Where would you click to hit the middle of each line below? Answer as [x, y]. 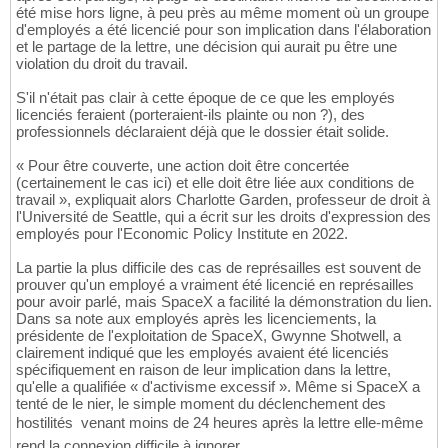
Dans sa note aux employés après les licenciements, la [196, 319]
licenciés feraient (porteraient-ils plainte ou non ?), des [190, 115]
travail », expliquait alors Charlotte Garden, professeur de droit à [223, 200]
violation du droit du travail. [102, 64]
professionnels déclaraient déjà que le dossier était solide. [202, 132]
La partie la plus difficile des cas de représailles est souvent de [218, 268]
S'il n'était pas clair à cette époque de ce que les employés [205, 98]
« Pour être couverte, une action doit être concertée [182, 166]
